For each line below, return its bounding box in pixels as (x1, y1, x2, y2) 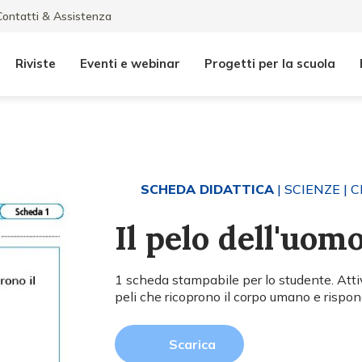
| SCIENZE (274, 181, 341, 197)
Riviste (15, 56, 56, 71)
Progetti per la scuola (204, 56, 335, 71)
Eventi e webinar (80, 56, 180, 71)
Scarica (169, 336, 217, 352)
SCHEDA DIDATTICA (141, 181, 275, 197)
